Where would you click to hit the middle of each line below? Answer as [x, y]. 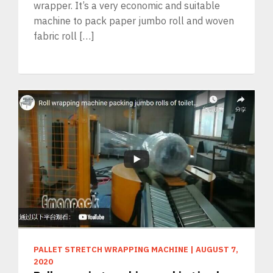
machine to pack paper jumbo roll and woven [134, 21]
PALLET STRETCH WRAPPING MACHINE [111, 249]
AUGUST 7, [217, 249]
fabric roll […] [64, 36]
